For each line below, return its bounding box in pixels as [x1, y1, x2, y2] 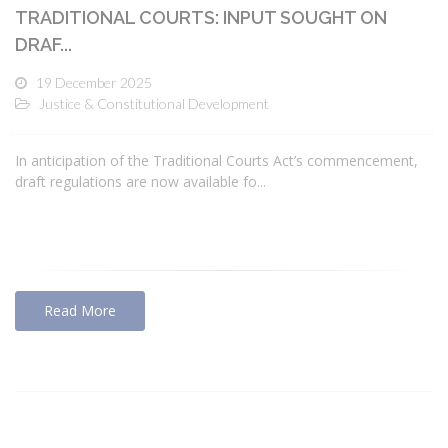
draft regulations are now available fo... [15, 172, 266, 192]
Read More [44, 301, 116, 321]
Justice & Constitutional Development [39, 94, 269, 112]
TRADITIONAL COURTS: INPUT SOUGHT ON [15, 6, 387, 28]
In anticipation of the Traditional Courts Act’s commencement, [15, 151, 418, 171]
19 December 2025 [36, 73, 152, 91]
